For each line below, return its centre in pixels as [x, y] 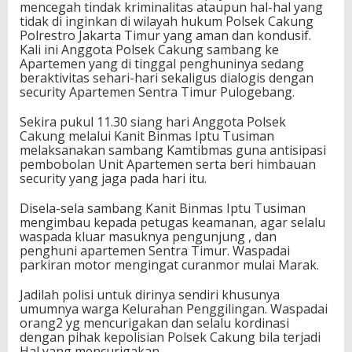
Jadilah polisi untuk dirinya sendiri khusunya [150, 295]
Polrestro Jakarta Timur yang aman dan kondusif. [165, 35]
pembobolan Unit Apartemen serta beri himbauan [168, 164]
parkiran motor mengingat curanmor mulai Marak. [169, 265]
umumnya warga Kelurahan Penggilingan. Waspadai [174, 309]
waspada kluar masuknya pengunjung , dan [148, 236]
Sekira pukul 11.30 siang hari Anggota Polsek [153, 122]
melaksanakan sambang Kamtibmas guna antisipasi [173, 150]
